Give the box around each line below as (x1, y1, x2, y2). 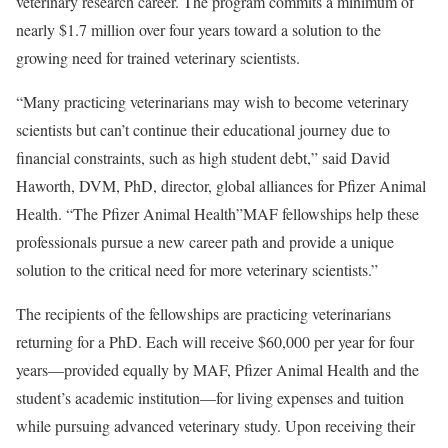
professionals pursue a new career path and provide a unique (16, 231, 394, 252)
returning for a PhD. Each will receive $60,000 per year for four (16, 331, 414, 352)
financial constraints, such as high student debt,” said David (16, 147, 390, 168)
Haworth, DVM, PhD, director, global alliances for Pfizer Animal (16, 175, 426, 196)
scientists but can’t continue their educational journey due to (16, 119, 390, 140)
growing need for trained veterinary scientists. (16, 47, 300, 68)
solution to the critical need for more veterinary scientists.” (16, 259, 378, 280)
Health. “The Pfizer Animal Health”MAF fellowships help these (16, 203, 419, 224)
